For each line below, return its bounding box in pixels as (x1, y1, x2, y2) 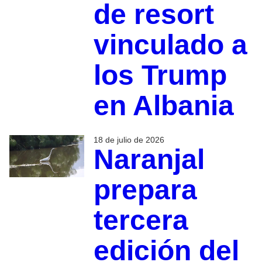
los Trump (93, 59, 227, 91)
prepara (93, 174, 197, 205)
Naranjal (93, 143, 205, 175)
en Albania (93, 89, 234, 121)
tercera (93, 204, 188, 236)
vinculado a (93, 29, 247, 60)
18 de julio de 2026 (93, 135, 164, 144)
